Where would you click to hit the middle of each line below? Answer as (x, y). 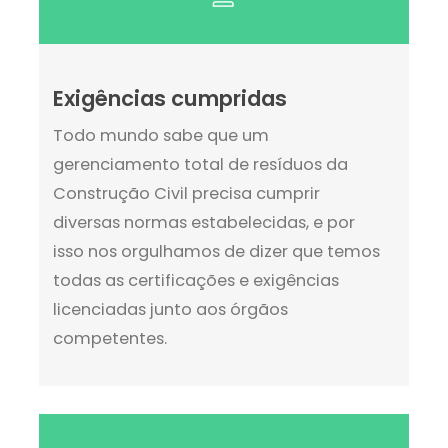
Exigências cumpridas (169, 99)
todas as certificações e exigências (195, 281)
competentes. (109, 339)
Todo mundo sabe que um (160, 136)
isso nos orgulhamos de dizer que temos (216, 252)
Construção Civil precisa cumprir (186, 194)
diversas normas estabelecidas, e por (203, 223)
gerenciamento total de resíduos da (200, 165)
